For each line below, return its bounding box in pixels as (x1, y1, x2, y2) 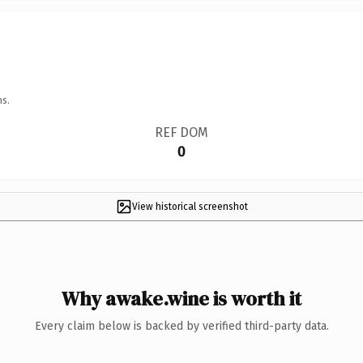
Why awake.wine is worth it (62, 284, 301, 312)
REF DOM (154, 124, 208, 140)
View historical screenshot (131, 200, 248, 212)
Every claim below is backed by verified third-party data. (34, 318, 329, 333)
